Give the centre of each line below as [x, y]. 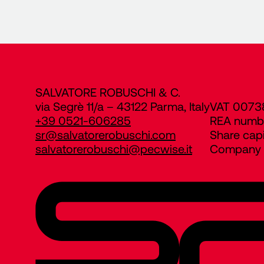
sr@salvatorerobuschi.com [105, 134]
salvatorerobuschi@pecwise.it [114, 148]
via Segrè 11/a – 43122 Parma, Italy [123, 106]
